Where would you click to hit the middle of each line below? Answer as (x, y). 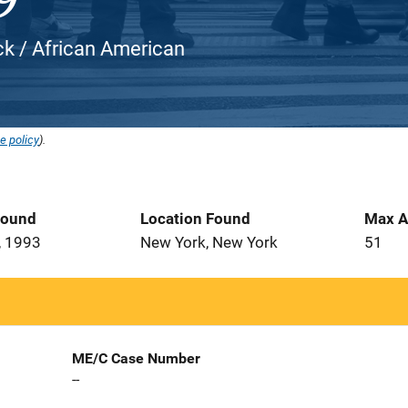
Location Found (195, 219)
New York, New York (209, 242)
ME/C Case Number (136, 358)
